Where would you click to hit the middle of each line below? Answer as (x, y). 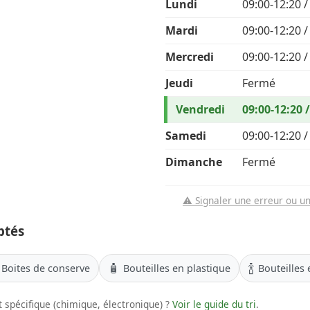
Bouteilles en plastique (177, 268)
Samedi (186, 136)
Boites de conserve (46, 268)
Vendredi (200, 110)
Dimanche (194, 162)
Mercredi (190, 57)
